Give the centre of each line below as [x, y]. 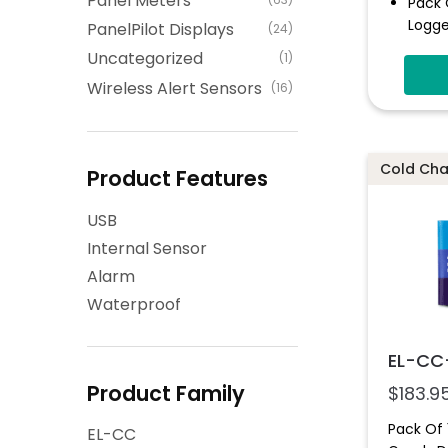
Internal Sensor [147, 248]
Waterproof [134, 304]
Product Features [177, 179]
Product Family [166, 393]
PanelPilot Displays [160, 29]
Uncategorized [145, 59]
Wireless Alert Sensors [174, 88]
